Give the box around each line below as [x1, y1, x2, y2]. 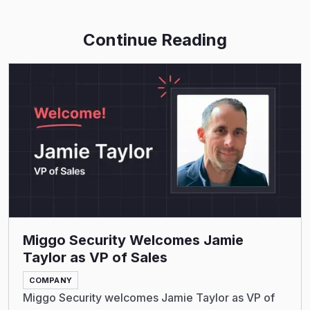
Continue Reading [83, 30, 227, 51]
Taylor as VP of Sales [23, 248, 167, 266]
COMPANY [29, 275, 72, 285]
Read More [23, 75, 76, 88]
